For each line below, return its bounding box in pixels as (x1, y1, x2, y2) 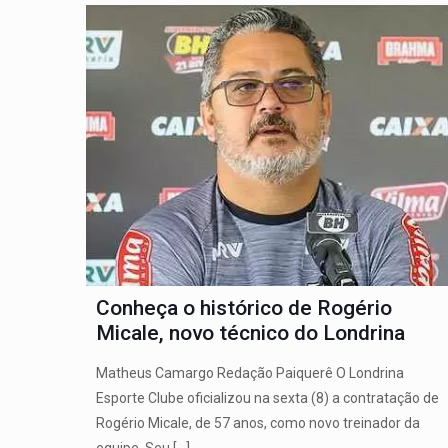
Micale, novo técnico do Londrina (95, 320, 405, 345)
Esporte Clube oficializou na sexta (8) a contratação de (95, 389, 439, 406)
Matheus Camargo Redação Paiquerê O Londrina (95, 364, 404, 381)
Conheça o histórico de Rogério (95, 295, 392, 320)
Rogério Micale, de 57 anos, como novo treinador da (95, 414, 420, 431)
